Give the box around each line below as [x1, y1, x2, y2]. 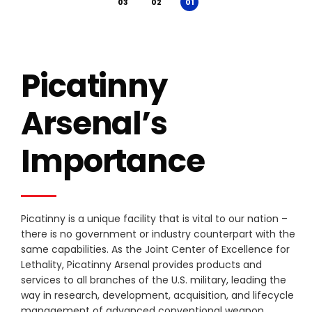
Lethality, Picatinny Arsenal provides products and [21, 257, 262, 272]
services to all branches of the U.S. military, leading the [21, 272, 286, 287]
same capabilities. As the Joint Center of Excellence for [21, 242, 290, 256]
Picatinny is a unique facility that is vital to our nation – [21, 211, 288, 226]
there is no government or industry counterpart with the [21, 226, 295, 241]
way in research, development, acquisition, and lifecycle [21, 288, 294, 302]
